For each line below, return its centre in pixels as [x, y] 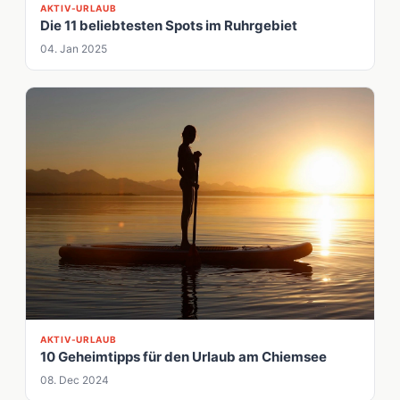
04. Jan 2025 [74, 49]
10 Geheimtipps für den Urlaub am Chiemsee [183, 357]
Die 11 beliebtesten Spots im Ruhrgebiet [169, 26]
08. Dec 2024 [75, 380]
